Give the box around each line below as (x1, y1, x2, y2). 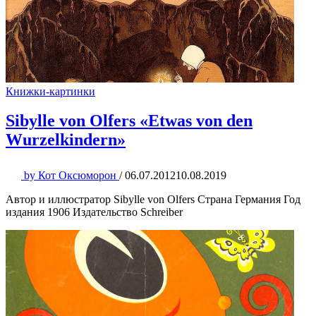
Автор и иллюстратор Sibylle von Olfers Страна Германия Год (6, 193, 300, 206)
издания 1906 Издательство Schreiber (6, 206, 183, 219)
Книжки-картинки (6, 85, 95, 97)
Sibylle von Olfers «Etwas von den (6, 111, 253, 130)
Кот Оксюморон (35, 169, 119, 182)
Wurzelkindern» (6, 130, 126, 150)
